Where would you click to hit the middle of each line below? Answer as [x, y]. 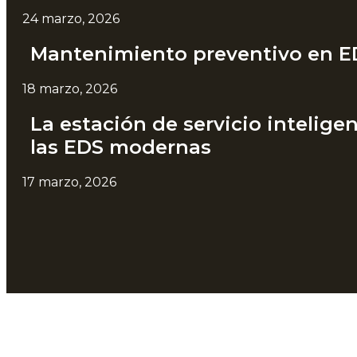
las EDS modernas [121, 147]
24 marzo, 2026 [71, 19]
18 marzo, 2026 [70, 89]
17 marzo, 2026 [69, 182]
